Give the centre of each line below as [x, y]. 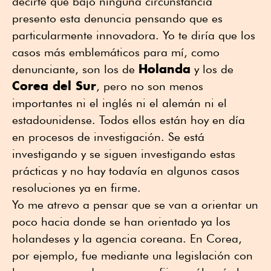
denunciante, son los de [75, 69]
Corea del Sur [54, 85]
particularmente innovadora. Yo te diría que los [134, 35]
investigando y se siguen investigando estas [124, 153]
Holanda [165, 68]
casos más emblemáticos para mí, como [116, 52]
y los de [212, 69]
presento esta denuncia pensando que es [117, 18]
